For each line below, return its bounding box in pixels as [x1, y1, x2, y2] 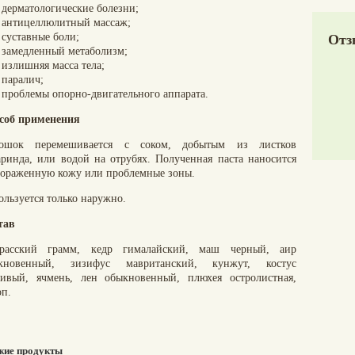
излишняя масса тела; [2, 59, 105, 71]
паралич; [2, 74, 44, 86]
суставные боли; [2, 31, 79, 43]
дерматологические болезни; [2, 2, 139, 14]
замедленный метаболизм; [2, 45, 128, 57]
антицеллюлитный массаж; [2, 17, 131, 29]
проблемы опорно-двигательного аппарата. [2, 88, 208, 100]
